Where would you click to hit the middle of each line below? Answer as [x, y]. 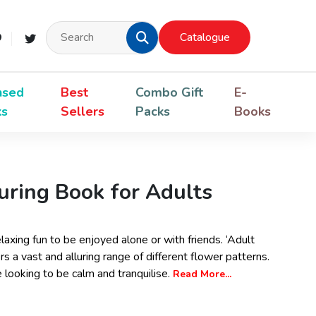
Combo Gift [170, 92]
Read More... [202, 274]
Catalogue [205, 37]
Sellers [82, 111]
